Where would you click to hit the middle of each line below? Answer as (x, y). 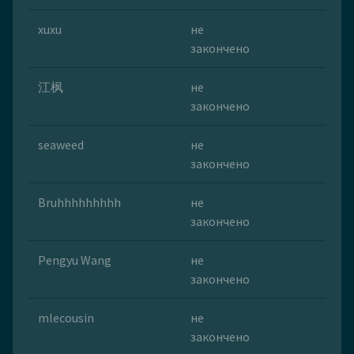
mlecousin (66, 318)
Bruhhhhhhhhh (79, 203)
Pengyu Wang (75, 260)
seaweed (61, 145)
